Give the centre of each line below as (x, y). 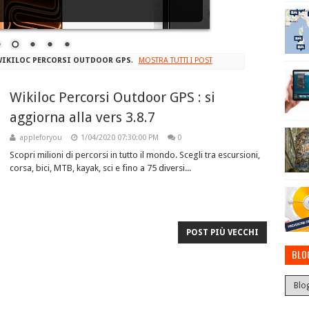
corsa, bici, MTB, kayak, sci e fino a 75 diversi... (100, 168)
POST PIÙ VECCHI (223, 232)
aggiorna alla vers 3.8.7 (82, 117)
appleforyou (41, 137)
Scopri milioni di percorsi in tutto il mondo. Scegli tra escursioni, (135, 154)
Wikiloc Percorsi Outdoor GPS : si (112, 97)
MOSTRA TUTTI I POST (175, 61)
